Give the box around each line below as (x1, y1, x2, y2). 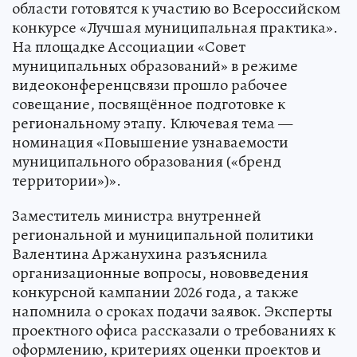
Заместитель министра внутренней (12, 205, 261, 226)
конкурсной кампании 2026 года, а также (12, 281, 299, 303)
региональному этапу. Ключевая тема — (12, 112, 292, 134)
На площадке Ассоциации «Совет (12, 36, 245, 57)
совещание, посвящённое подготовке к (12, 93, 285, 115)
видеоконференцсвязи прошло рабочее (12, 74, 288, 96)
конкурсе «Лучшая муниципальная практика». (12, 17, 338, 38)
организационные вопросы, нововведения (12, 262, 308, 284)
